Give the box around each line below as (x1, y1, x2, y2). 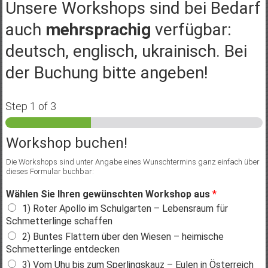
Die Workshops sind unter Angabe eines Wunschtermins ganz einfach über (5, 157, 260, 166)
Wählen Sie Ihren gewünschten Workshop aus (5, 188, 212, 200)
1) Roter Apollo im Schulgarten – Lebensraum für (22, 202, 228, 214)
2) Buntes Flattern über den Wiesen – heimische (22, 230, 224, 242)
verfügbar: (150, 19, 232, 39)
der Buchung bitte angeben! (5, 62, 208, 83)
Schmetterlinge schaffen (5, 215, 112, 227)
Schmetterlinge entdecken (5, 243, 120, 255)
